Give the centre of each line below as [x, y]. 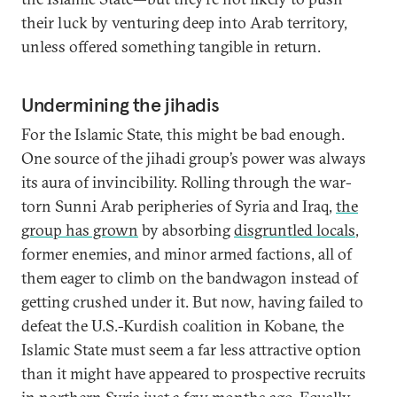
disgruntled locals [295, 230]
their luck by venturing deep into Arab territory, [184, 23]
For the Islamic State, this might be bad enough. [183, 134]
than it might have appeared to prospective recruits [194, 374]
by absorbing [186, 230]
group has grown [80, 230]
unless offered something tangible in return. [171, 47]
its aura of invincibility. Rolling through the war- [187, 182]
